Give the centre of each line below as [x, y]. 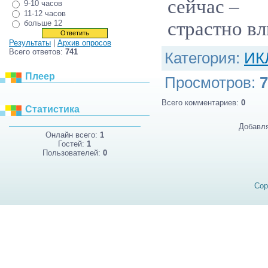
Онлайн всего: [73, 135]
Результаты [30, 42]
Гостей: [73, 144]
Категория [200, 58]
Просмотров [208, 83]
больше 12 [43, 23]
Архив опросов [84, 42]
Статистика [52, 109]
